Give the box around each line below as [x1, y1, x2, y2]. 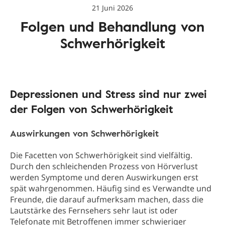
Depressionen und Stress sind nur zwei [10, 85, 207, 102]
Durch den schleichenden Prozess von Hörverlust [10, 161, 198, 172]
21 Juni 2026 [92, 3, 133, 13]
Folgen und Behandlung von [21, 16, 204, 37]
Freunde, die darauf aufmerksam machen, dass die [10, 194, 203, 205]
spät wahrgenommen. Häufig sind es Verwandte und [10, 183, 211, 194]
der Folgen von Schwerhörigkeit [10, 100, 173, 117]
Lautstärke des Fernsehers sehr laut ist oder [10, 205, 178, 216]
